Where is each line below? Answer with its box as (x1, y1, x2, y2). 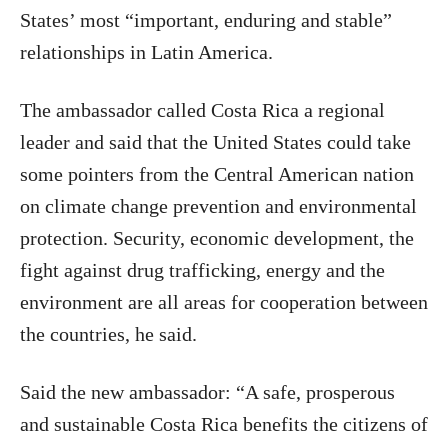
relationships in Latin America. (20, 40, 273, 63)
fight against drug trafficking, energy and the (20, 258, 385, 281)
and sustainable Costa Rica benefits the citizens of (20, 412, 428, 435)
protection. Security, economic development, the (20, 226, 414, 249)
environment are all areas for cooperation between (20, 290, 428, 313)
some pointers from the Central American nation (20, 162, 414, 185)
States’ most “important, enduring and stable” (20, 8, 392, 31)
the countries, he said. (20, 322, 197, 345)
